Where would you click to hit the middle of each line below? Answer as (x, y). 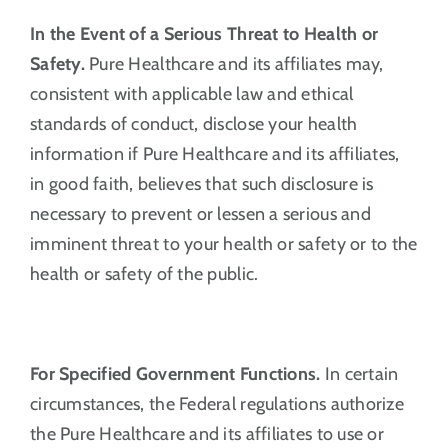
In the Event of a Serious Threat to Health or (204, 33)
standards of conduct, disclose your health (193, 123)
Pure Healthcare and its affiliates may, (234, 63)
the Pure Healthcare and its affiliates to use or (206, 433)
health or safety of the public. (144, 273)
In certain (359, 373)
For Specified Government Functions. (175, 373)
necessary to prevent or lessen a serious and (200, 213)
